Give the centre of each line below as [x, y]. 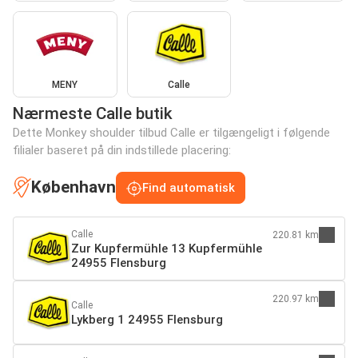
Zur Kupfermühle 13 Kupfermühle [167, 248]
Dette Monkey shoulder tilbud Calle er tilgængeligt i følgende [171, 132]
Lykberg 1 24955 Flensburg [147, 319]
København [74, 187]
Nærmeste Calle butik [93, 113]
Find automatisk [189, 187]
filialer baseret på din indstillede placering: [122, 150]
